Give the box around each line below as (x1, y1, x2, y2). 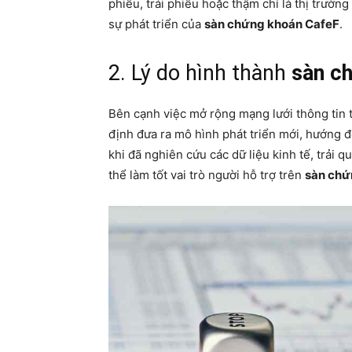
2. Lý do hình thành (108, 60, 291, 86)
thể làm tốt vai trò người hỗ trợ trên (108, 167, 305, 182)
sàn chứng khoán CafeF (204, 16, 339, 31)
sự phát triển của (108, 16, 204, 31)
